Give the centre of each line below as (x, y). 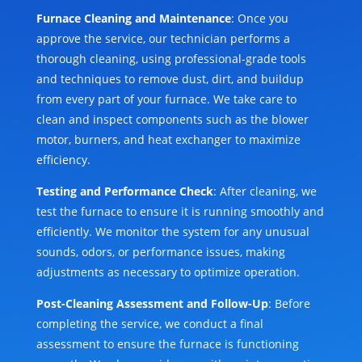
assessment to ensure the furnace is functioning (167, 344)
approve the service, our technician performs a (163, 39)
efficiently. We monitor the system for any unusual (173, 232)
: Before (289, 304)
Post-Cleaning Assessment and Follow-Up (152, 304)
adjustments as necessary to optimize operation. (168, 272)
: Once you (259, 19)
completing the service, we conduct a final (149, 324)
